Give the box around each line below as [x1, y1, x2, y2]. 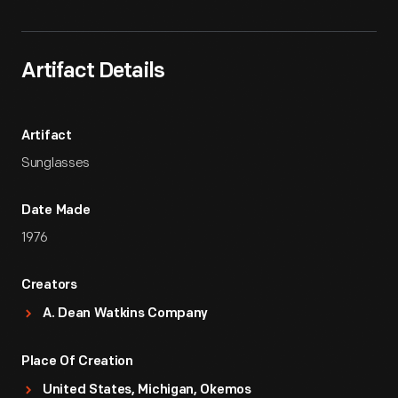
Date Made [21, 204, 91, 218]
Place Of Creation [21, 355, 133, 369]
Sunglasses [21, 155, 90, 171]
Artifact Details [21, 61, 164, 83]
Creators [21, 279, 77, 292]
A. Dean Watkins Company [43, 307, 209, 321]
